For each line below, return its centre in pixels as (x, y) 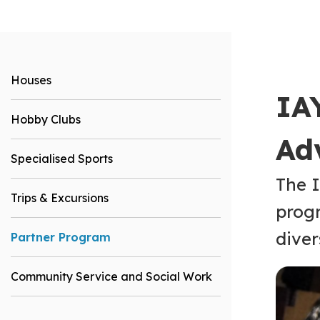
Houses (31, 80)
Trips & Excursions (60, 197)
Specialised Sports (62, 158)
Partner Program (61, 237)
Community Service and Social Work (111, 276)
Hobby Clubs (46, 119)
